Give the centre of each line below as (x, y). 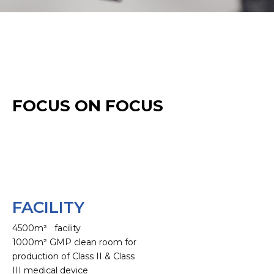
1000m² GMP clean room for (74, 242)
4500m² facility (46, 228)
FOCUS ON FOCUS (88, 106)
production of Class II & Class (73, 256)
